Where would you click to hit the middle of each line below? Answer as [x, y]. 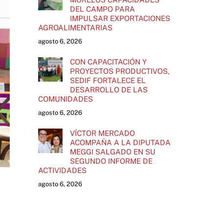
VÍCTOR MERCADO [102, 133]
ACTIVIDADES [62, 171]
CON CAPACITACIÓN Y [108, 62]
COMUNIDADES [65, 99]
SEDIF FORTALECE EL [108, 81]
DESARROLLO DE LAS [109, 90]
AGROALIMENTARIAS [75, 27]
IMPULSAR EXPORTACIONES [120, 18]
